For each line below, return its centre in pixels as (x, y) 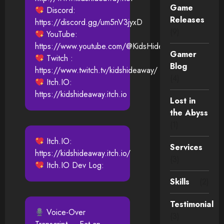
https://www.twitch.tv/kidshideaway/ (96, 70)
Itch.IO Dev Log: (74, 165)
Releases (187, 20)
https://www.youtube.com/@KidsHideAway (108, 46)
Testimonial (191, 204)
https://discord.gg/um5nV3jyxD (89, 22)
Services (186, 147)
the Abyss (189, 113)
